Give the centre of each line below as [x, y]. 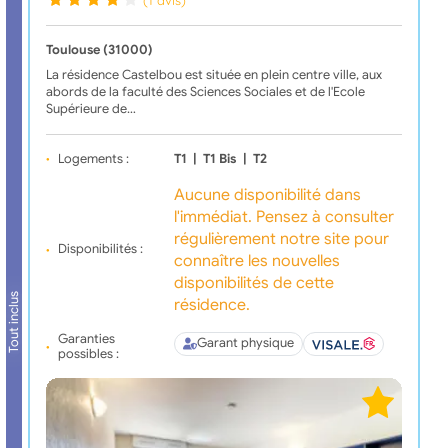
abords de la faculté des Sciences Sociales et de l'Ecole [205, 91]
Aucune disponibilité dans [267, 194]
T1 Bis [220, 158]
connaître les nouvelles [256, 260]
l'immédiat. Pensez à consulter [283, 216]
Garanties [86, 338]
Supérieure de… [90, 108]
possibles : [88, 353]
